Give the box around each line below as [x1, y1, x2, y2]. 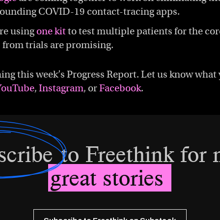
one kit [36, 25, 66, 37]
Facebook [99, 82, 141, 94]
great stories [50, 164, 170, 192]
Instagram [39, 82, 83, 94]
